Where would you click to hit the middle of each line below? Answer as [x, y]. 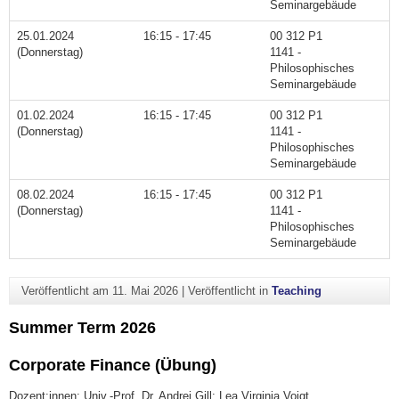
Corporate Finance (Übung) [113, 365]
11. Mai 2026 [145, 291]
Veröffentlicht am [66, 291]
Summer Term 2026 [82, 327]
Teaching [296, 291]
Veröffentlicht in [229, 291]
